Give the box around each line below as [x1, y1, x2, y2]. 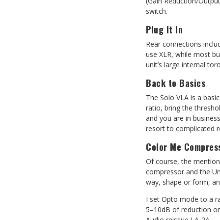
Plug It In [146, 23, 183, 36]
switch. [146, 6, 167, 16]
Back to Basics [146, 77, 205, 89]
